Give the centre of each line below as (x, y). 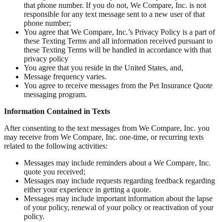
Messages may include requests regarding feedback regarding (119, 181)
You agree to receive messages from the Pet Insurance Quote (118, 86)
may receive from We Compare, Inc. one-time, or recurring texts (104, 137)
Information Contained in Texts (57, 111)
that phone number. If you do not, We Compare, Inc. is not (115, 5)
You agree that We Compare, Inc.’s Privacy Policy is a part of (119, 32)
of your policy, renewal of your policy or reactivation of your (119, 208)
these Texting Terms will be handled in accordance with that (117, 50)
